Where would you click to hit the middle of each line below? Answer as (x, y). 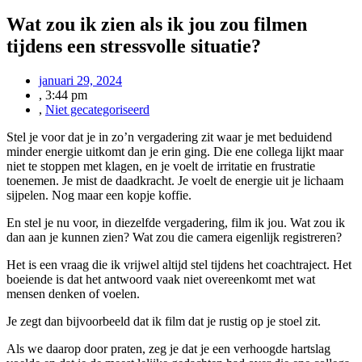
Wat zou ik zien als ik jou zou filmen (157, 24)
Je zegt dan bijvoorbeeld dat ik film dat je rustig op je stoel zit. (164, 321)
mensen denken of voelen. (73, 293)
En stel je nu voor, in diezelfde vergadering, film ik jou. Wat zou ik (176, 222)
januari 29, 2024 (80, 80)
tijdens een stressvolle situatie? (134, 46)
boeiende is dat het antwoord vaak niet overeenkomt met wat (161, 279)
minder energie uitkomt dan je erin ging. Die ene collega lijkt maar (175, 151)
